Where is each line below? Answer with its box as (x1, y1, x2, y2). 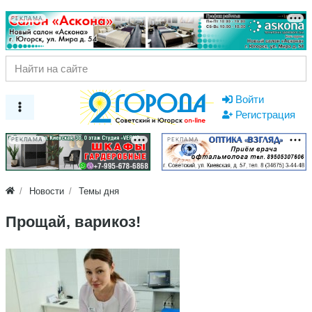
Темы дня (79, 185, 120, 196)
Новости (29, 185, 65, 196)
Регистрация (235, 108, 295, 120)
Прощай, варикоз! (6, 212, 141, 231)
